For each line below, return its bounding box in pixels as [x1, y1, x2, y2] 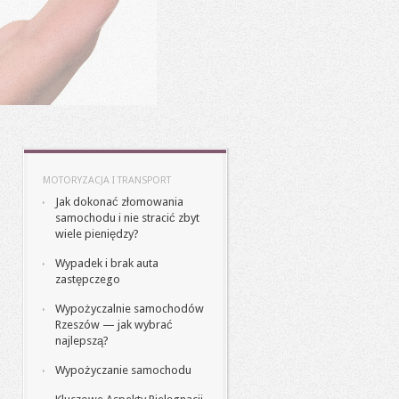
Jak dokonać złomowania [55, 195, 183, 208]
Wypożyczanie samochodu [55, 363, 191, 377]
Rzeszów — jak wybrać [55, 318, 173, 331]
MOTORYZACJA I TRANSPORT [43, 175, 171, 186]
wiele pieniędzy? [55, 227, 139, 240]
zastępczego [55, 273, 120, 286]
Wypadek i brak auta [55, 256, 159, 270]
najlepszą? [55, 334, 109, 347]
